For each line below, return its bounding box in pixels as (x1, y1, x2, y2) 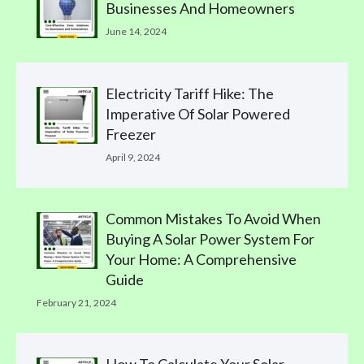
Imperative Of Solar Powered (106, 104, 290, 123)
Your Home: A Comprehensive (106, 249, 297, 268)
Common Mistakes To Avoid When (106, 209, 321, 227)
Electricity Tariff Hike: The (106, 84, 274, 102)
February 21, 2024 (37, 296, 116, 309)
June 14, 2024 (106, 24, 167, 37)
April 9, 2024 (106, 150, 160, 163)
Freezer (106, 124, 156, 143)
